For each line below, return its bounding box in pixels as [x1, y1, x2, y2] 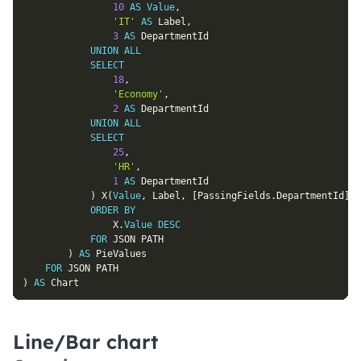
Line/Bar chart [13, 330, 158, 355]
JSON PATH [107, 234, 164, 246]
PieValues [90, 248, 147, 260]
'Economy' [113, 89, 164, 101]
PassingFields [197, 190, 271, 202]
